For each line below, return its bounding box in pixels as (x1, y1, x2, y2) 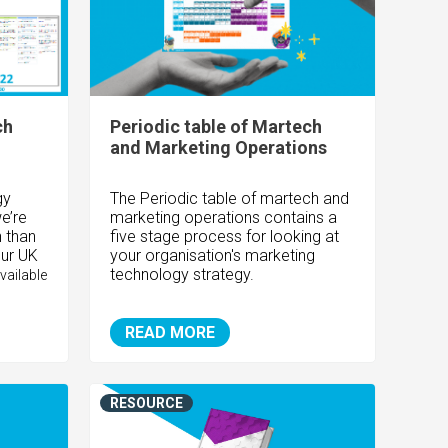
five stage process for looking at (110, 227, 340, 247)
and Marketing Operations (110, 137, 328, 159)
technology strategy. (110, 265, 255, 285)
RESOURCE (110, 395, 184, 412)
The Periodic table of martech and (110, 189, 350, 209)
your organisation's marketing (110, 246, 316, 266)
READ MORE (125, 323, 216, 343)
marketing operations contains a (110, 208, 338, 228)
